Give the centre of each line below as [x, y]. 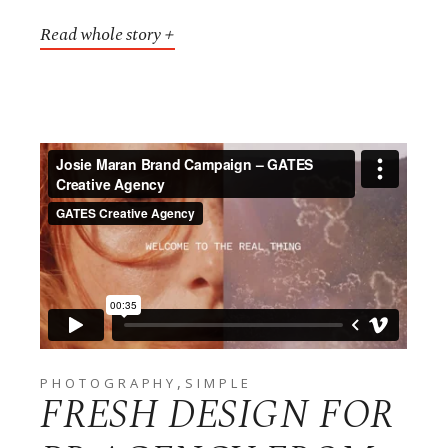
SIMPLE [218, 383]
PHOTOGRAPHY [109, 383]
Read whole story [100, 34]
